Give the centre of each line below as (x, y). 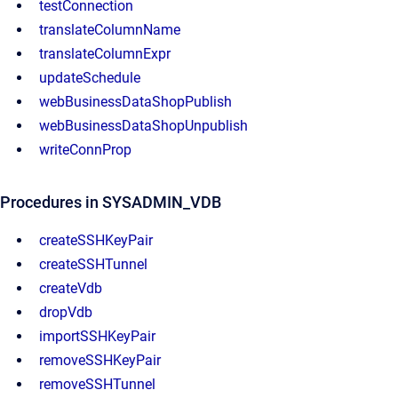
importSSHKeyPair (97, 336)
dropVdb (66, 312)
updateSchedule (90, 78)
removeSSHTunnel (97, 384)
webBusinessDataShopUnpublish (143, 126)
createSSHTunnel (93, 264)
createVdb (71, 288)
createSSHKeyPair (96, 240)
